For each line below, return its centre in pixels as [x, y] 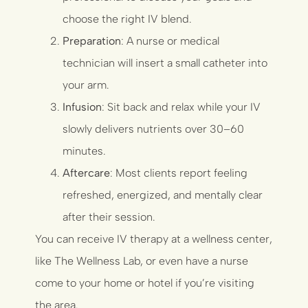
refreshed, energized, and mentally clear [163, 195]
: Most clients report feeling [179, 173]
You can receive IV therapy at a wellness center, [154, 239]
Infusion [82, 107]
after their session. [109, 217]
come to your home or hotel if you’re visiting [145, 283]
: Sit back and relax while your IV [181, 107]
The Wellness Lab [98, 261]
